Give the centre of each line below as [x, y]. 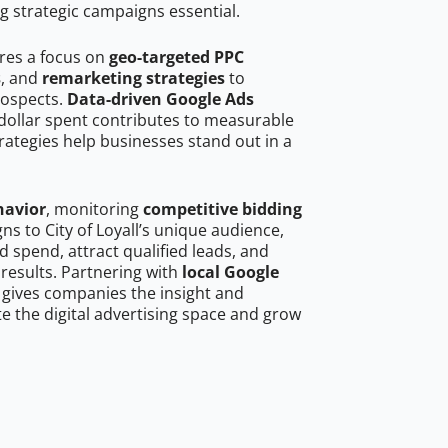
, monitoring [94, 209]
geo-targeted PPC [176, 57]
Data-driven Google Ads [160, 99]
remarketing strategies [133, 78]
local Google [230, 272]
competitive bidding [222, 209]
